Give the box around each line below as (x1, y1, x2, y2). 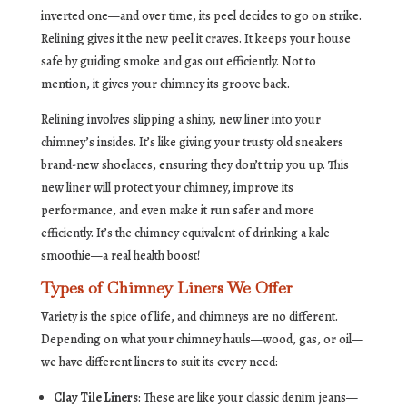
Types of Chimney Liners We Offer (40, 277, 293, 299)
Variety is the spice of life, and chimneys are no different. (40, 308, 338, 326)
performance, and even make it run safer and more (40, 202, 314, 220)
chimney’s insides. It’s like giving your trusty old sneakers (40, 134, 343, 152)
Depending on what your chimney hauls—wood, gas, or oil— (40, 331, 363, 349)
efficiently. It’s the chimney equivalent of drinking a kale (40, 224, 330, 243)
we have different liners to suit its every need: (40, 353, 278, 372)
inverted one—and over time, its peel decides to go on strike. (40, 7, 362, 25)
